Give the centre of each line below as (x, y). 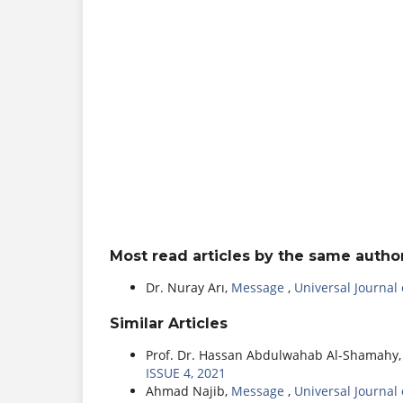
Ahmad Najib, (188, 390)
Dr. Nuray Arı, (188, 287)
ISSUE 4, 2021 (186, 372)
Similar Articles (169, 323)
